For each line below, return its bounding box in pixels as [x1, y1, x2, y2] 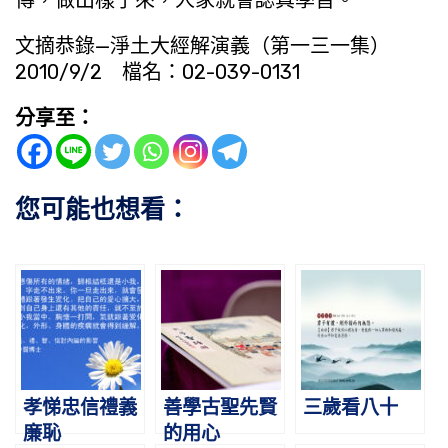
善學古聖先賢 [163, 395, 277, 419]
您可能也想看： [15, 191, 190, 227]
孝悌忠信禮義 [23, 395, 137, 419]
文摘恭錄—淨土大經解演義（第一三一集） [15, 33, 390, 58]
